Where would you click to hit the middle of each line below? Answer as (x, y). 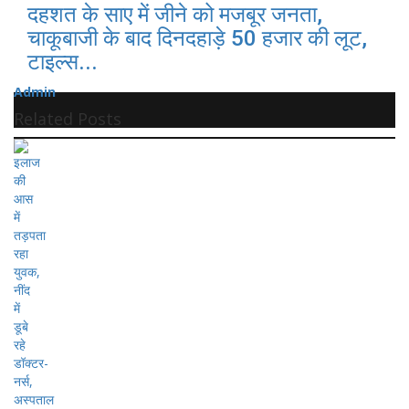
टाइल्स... (63, 62)
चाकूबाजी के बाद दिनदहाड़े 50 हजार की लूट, (197, 38)
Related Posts (68, 118)
